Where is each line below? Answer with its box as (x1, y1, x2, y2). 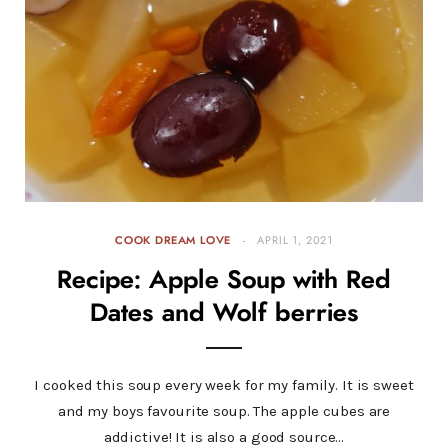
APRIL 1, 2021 (257, 235, 334, 247)
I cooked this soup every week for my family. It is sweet (34, 376, 414, 395)
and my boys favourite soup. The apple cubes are (57, 402, 391, 421)
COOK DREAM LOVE (114, 235, 232, 247)
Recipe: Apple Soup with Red (57, 268, 391, 294)
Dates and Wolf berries (89, 301, 359, 327)
